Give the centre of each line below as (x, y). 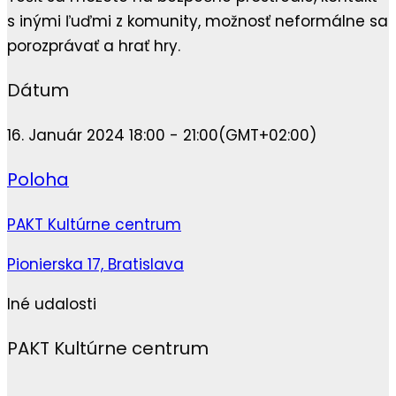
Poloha (38, 179)
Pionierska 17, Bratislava (95, 264)
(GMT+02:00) (267, 136)
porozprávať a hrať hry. (94, 46)
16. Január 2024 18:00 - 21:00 (113, 136)
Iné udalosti (52, 304)
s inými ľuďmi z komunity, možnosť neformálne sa (198, 22)
